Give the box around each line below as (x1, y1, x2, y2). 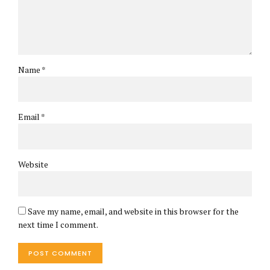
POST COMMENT (28, 248, 92, 258)
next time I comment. (18, 218, 98, 230)
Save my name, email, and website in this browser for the (28, 205, 239, 217)
